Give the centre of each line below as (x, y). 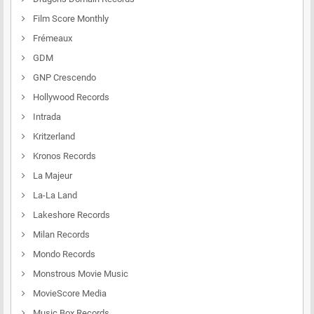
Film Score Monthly (70, 19)
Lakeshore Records (70, 215)
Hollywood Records (70, 97)
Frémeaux (52, 38)
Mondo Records (63, 254)
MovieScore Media (69, 293)
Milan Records (60, 234)
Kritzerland (53, 136)
